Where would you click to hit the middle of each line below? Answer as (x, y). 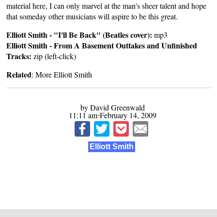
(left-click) (60, 56)
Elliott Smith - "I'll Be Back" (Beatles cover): (79, 34)
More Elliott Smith (64, 74)
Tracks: (20, 56)
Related (19, 74)
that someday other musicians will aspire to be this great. (92, 16)
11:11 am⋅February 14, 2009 (112, 115)
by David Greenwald (112, 107)
